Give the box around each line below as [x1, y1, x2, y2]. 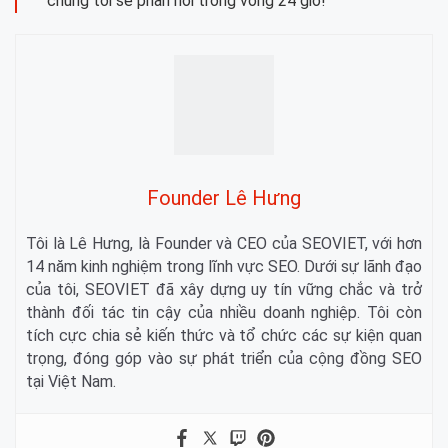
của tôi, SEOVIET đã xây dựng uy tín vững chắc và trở [26, 280, 422, 300]
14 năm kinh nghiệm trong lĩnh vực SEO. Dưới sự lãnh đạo [26, 257, 422, 277]
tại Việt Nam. [26, 372, 116, 392]
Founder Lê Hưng [147, 186, 301, 211]
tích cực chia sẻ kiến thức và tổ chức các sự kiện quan [26, 326, 422, 346]
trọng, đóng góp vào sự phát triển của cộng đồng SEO [26, 349, 422, 369]
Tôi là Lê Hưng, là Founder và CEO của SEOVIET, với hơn [26, 234, 422, 254]
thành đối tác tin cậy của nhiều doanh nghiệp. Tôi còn [26, 303, 422, 323]
